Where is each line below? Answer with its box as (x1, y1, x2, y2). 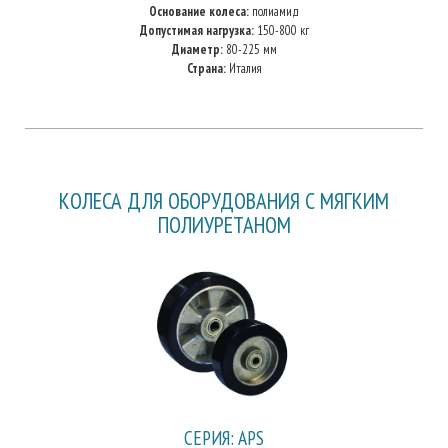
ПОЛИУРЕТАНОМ (157, 210, 291, 239)
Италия (225, 60, 262, 77)
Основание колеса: (149, 3, 249, 20)
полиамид (249, 3, 299, 20)
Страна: (186, 60, 226, 77)
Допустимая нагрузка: (139, 22, 254, 39)
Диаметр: (171, 41, 223, 58)
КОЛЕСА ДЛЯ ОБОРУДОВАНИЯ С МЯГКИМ (59, 186, 389, 215)
